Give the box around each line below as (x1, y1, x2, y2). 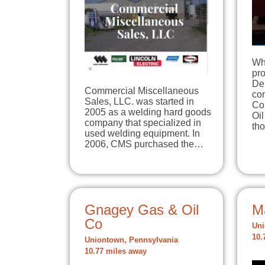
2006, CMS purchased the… (85, 138, 203, 149)
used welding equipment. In (85, 128, 200, 138)
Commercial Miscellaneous (85, 85, 199, 96)
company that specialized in (85, 117, 201, 128)
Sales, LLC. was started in (85, 96, 194, 106)
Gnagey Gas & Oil (85, 201, 199, 218)
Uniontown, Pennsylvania (85, 235, 178, 244)
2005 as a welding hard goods (85, 106, 211, 117)
